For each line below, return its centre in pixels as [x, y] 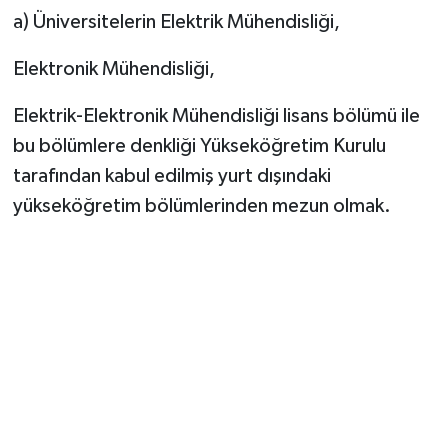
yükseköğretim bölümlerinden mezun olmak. [201, 205]
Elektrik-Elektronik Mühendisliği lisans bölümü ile [216, 115]
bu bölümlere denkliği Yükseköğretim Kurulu [199, 145]
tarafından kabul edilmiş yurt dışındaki [171, 175]
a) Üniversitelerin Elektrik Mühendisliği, [176, 21]
